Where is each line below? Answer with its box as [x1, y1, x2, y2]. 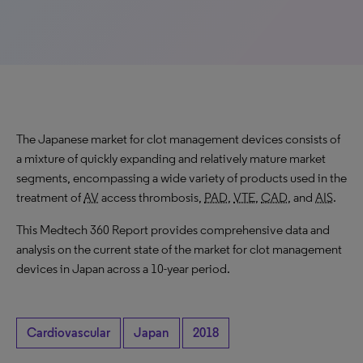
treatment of [16, 190, 83, 205]
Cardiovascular [27, 325, 110, 340]
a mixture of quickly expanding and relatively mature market [16, 151, 326, 166]
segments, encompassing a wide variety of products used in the [16, 170, 347, 186]
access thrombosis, [99, 190, 204, 205]
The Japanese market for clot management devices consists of [16, 131, 340, 147]
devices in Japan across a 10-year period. [16, 261, 230, 276]
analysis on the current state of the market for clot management [16, 241, 342, 257]
